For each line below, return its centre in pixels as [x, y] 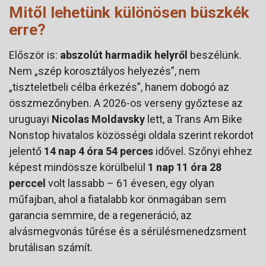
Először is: [34, 55]
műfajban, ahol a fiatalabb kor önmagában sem [118, 199]
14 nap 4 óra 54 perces [99, 151]
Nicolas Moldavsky [98, 119]
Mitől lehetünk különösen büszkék [129, 12]
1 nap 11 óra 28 [185, 167]
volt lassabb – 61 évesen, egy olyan [130, 183]
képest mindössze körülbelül [78, 167]
